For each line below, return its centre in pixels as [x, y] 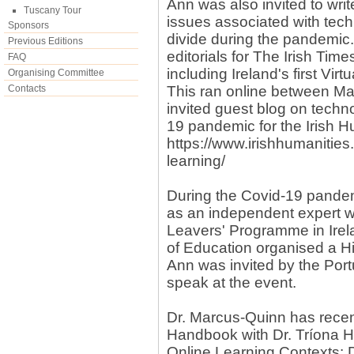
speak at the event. [232, 282]
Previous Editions [45, 41]
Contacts [27, 88]
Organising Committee [56, 73]
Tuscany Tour [53, 10]
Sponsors [28, 25]
